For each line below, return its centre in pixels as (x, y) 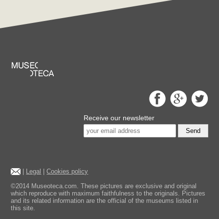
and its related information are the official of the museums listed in (105, 200)
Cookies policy (67, 171)
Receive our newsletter (119, 118)
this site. (23, 208)
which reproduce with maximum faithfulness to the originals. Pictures (108, 193)
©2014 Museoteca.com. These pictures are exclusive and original (104, 186)
